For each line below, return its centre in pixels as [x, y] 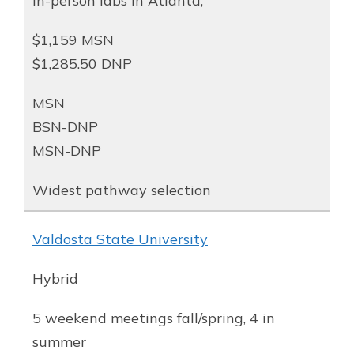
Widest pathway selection [122, 190]
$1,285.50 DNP [82, 63]
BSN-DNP [65, 126]
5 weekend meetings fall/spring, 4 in [154, 318]
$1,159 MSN [73, 40]
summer [59, 341]
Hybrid [55, 278]
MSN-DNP [67, 150]
